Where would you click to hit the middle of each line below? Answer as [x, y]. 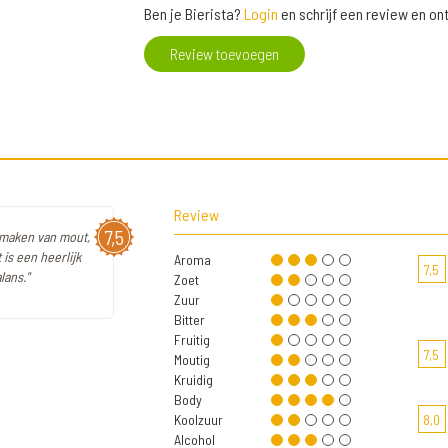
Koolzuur [198, 420]
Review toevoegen [224, 54]
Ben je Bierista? [194, 14]
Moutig [192, 360]
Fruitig [192, 340]
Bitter [189, 320]
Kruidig [193, 380]
